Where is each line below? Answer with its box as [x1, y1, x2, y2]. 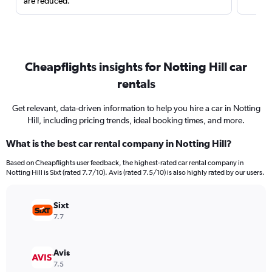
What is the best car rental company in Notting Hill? [6, 138, 232, 149]
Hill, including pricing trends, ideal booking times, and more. [27, 115, 245, 125]
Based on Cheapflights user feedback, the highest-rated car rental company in [6, 158, 243, 167]
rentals [117, 76, 155, 90]
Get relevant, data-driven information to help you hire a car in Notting [12, 103, 260, 113]
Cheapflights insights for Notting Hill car [25, 59, 247, 73]
